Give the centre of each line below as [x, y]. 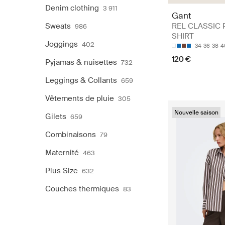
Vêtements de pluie [80, 98]
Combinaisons [71, 135]
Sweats [58, 26]
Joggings [62, 44]
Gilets [56, 117]
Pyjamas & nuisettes [81, 62]
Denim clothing [72, 8]
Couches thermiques [82, 189]
